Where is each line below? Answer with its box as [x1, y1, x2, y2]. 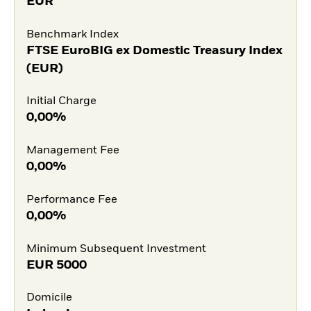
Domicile [26, 292, 72, 304]
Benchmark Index [26, 28, 119, 40]
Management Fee [26, 145, 119, 157]
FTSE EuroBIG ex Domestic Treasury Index [26, 44, 283, 57]
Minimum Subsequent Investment [26, 243, 206, 255]
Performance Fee [26, 194, 117, 205]
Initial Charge [26, 96, 96, 108]
